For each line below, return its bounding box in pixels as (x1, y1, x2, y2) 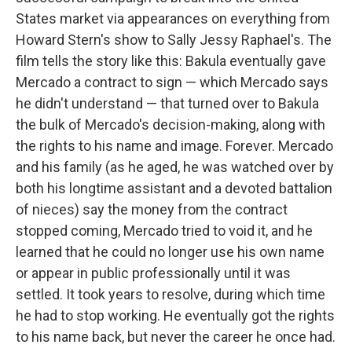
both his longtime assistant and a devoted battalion (16, 180, 332, 197)
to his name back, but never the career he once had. (16, 328, 335, 346)
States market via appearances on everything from (16, 10, 330, 27)
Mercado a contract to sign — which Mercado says (16, 74, 328, 91)
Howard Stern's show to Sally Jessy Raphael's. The (16, 31, 332, 49)
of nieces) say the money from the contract (16, 201, 288, 218)
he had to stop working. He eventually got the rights (16, 307, 335, 324)
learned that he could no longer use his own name (16, 244, 324, 261)
